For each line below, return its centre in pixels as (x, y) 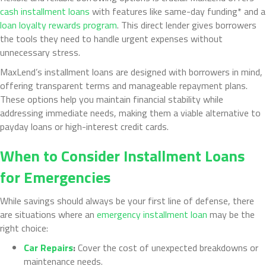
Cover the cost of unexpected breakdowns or (168, 247)
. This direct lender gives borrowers (187, 25)
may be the (231, 214)
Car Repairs (48, 247)
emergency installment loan (152, 214)
